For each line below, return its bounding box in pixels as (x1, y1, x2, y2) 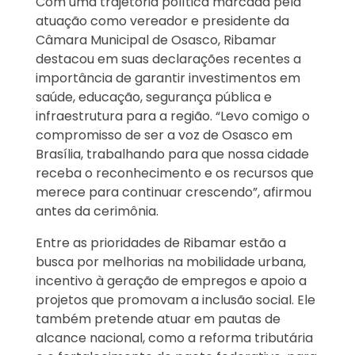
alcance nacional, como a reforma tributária (36, 329, 313, 348)
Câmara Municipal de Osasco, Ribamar (36, 31, 277, 50)
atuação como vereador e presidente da (36, 12, 289, 31)
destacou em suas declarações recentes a (36, 50, 301, 69)
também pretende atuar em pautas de (36, 310, 281, 329)
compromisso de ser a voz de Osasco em (36, 126, 292, 145)
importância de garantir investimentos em (36, 69, 300, 88)
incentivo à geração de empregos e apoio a (36, 272, 307, 291)
